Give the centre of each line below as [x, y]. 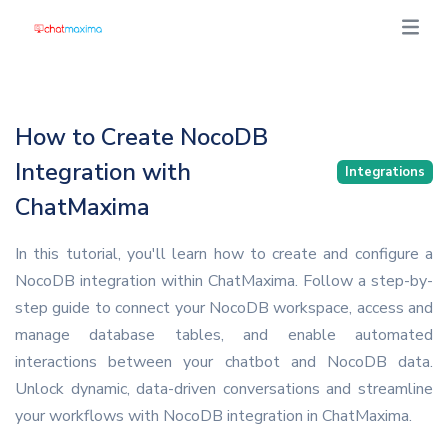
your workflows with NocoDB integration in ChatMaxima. [213, 415]
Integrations [385, 172]
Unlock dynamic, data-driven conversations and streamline [224, 388]
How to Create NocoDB [141, 136]
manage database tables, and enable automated [224, 334]
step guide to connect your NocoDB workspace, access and [224, 307]
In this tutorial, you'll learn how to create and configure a [224, 253]
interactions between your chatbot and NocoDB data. [224, 361]
